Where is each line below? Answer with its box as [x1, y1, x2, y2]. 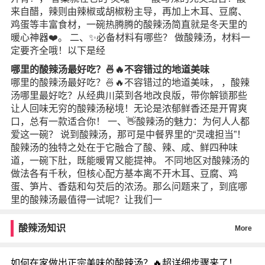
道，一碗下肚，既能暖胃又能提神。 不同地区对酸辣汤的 [10, 156, 250, 166]
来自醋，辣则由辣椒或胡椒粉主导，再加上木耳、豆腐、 [10, 7, 247, 17]
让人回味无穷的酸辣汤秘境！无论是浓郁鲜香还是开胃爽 [10, 104, 247, 114]
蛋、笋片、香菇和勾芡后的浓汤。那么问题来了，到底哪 [10, 182, 247, 192]
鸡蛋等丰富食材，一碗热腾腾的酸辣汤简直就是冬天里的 [10, 20, 247, 30]
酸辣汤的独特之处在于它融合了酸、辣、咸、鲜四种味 [10, 143, 238, 153]
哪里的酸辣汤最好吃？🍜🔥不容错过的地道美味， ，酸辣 [10, 77, 250, 88]
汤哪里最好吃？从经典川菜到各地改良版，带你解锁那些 [10, 91, 247, 101]
